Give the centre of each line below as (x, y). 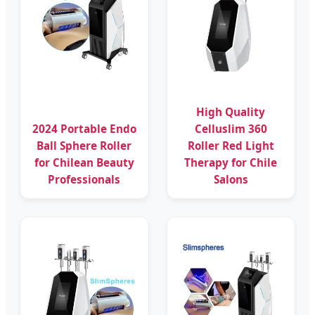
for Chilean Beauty (84, 162)
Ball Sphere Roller (84, 145)
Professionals (84, 179)
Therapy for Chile (231, 162)
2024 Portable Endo (84, 128)
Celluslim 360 (231, 128)
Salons (231, 179)
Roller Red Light (231, 145)
